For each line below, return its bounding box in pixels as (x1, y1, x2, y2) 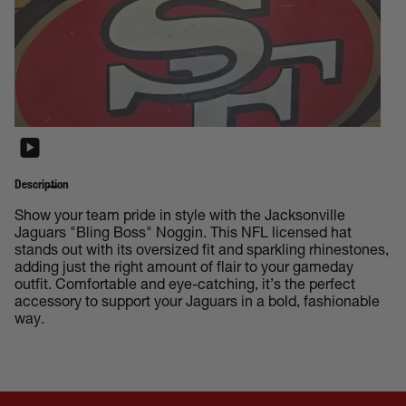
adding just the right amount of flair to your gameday (14, 262, 353, 277)
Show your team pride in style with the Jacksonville (14, 210, 345, 226)
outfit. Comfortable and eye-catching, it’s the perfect (14, 279, 355, 295)
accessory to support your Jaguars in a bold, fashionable (14, 296, 380, 312)
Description (14, 179, 69, 193)
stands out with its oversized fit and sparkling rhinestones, (14, 245, 389, 260)
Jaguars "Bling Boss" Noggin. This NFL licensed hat (14, 227, 352, 243)
